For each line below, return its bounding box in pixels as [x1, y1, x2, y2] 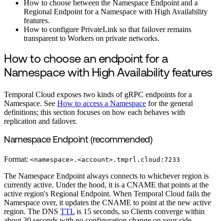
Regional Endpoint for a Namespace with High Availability [24, 7, 208, 16]
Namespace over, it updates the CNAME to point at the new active [4, 198, 211, 207]
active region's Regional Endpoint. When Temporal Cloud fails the [4, 189, 211, 198]
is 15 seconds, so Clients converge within [74, 207, 205, 216]
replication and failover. [4, 117, 77, 126]
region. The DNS [4, 207, 60, 216]
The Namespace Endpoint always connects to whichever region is [4, 172, 209, 181]
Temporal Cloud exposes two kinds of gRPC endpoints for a [4, 90, 192, 99]
